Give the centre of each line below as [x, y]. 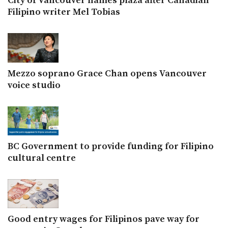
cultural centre [42, 158]
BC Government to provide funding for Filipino [111, 146]
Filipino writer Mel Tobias [64, 12]
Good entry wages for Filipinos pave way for [104, 219]
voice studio [34, 85]
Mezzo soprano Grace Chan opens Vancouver [107, 73]
